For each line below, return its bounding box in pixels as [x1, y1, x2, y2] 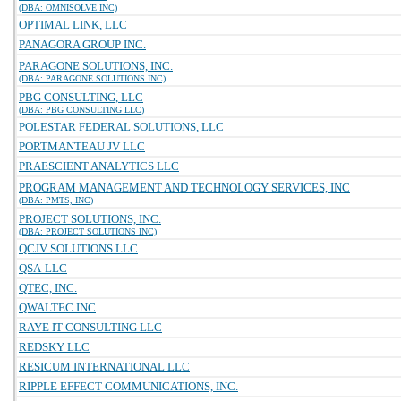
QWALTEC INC [19, 301, 96, 314]
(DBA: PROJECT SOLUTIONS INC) [19, 226, 157, 236]
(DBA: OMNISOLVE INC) [19, 3, 117, 13]
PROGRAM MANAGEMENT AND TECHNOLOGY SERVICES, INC [19, 181, 350, 194]
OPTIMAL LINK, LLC [19, 18, 127, 31]
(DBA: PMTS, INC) [19, 195, 93, 205]
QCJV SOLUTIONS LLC [19, 242, 138, 255]
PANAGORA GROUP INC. [19, 38, 146, 51]
